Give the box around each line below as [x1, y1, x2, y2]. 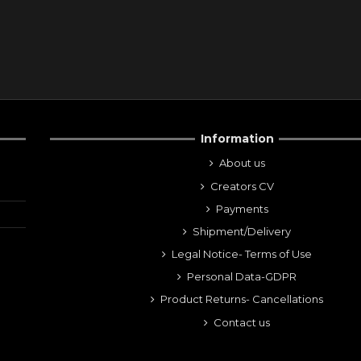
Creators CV [210, 179, 274, 193]
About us [218, 156, 265, 170]
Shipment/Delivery [193, 224, 292, 238]
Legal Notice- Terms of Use [172, 247, 313, 261]
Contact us [214, 315, 271, 329]
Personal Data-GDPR [187, 270, 297, 284]
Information [200, 131, 274, 147]
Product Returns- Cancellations [160, 293, 324, 306]
